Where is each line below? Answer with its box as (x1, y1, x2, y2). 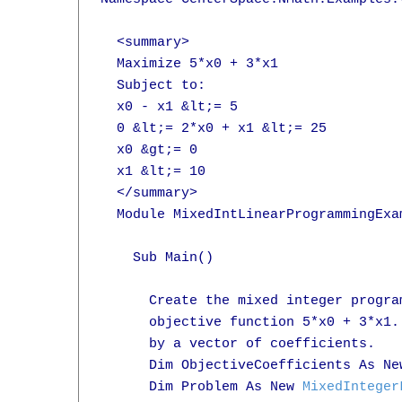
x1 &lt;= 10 (100, 164, 205, 179)
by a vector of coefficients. (100, 336, 375, 352)
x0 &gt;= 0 (100, 143, 197, 158)
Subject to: (100, 78, 205, 93)
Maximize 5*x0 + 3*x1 (100, 57, 278, 72)
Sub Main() (100, 250, 214, 266)
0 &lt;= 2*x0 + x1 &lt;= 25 (100, 121, 327, 136)
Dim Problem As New (100, 380, 302, 395)
